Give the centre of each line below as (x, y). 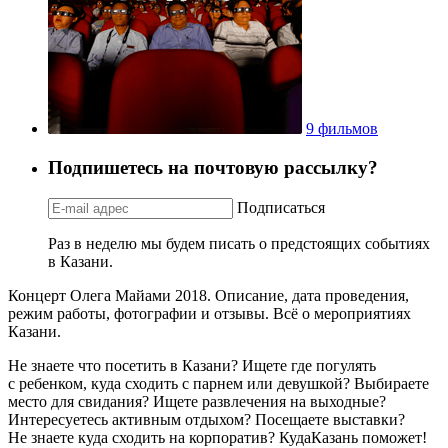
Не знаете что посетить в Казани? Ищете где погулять (192, 365)
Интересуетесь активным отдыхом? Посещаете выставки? (206, 419)
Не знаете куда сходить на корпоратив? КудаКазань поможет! (217, 437)
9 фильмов (342, 129)
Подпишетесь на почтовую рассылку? (213, 167)
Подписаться (281, 207)
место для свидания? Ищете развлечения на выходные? (197, 401)
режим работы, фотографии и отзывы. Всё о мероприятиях (209, 313)
